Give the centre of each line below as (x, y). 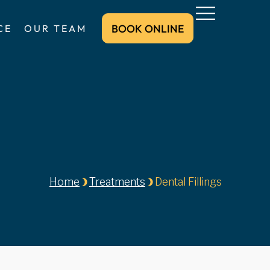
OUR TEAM (55, 28)
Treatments (117, 182)
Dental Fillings (188, 182)
